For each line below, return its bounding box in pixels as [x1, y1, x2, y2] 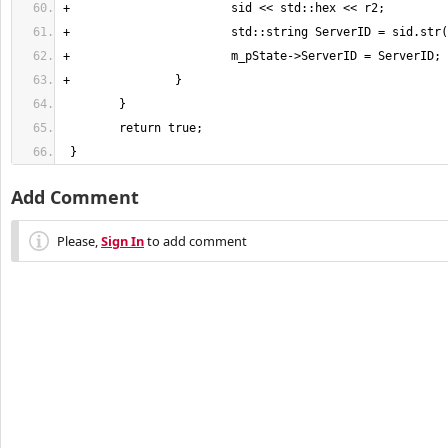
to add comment [144, 232, 247, 250]
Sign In [101, 232, 144, 250]
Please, [57, 232, 101, 250]
